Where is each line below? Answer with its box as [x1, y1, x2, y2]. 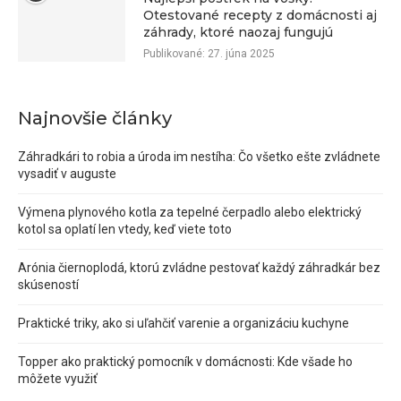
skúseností [18, 277, 79, 292]
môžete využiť [18, 371, 98, 386]
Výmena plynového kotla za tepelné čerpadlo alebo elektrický [18, 204, 362, 219]
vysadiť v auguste [18, 166, 116, 181]
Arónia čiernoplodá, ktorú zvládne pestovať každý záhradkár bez [18, 260, 380, 275]
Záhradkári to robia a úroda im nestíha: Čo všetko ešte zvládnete [18, 149, 380, 164]
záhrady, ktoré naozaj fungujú [143, 23, 333, 40]
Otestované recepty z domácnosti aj [143, 6, 377, 23]
